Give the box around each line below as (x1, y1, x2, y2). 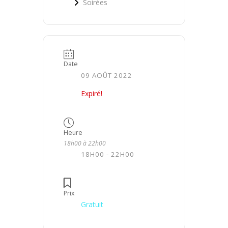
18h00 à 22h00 (64, 138, 106, 148)
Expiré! (81, 88, 102, 98)
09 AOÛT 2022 (81, 70, 132, 80)
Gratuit (81, 199, 103, 210)
